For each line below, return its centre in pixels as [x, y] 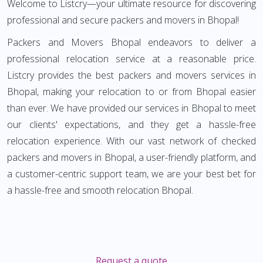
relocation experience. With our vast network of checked [131, 141]
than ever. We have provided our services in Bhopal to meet [131, 108]
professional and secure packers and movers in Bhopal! [124, 20]
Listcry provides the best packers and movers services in [131, 75]
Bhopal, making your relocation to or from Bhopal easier [131, 92]
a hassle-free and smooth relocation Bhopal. [100, 190]
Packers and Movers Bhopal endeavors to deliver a [131, 42]
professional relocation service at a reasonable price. [131, 59]
